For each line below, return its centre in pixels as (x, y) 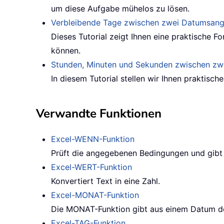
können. (66, 51)
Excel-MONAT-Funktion (95, 195)
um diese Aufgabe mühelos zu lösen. (120, 9)
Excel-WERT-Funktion (91, 167)
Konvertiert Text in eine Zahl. (105, 181)
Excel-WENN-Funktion (93, 139)
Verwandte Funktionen (99, 114)
